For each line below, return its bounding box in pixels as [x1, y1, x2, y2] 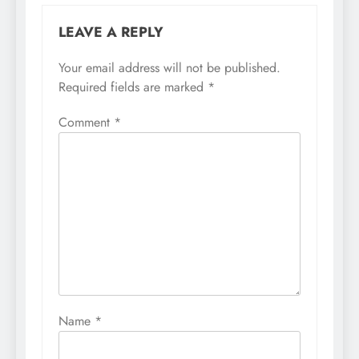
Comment [58, 112, 114, 131]
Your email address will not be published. [58, 58, 280, 77]
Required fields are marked [58, 77, 208, 96]
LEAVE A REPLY [58, 21, 163, 42]
